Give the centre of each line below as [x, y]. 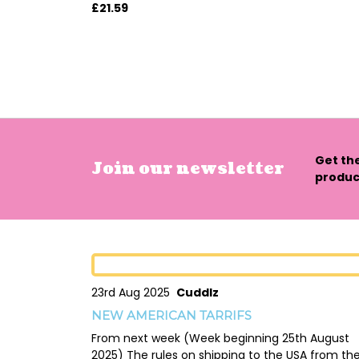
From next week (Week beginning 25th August [220, 339]
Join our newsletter [188, 169]
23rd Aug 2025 [134, 293]
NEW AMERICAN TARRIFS [171, 316]
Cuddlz [198, 293]
